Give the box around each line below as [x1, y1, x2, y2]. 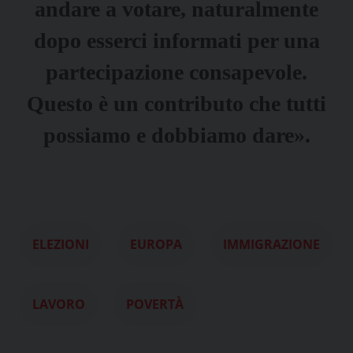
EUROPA [130, 236, 182, 253]
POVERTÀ [126, 295, 184, 313]
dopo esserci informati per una [33, 28, 320, 53]
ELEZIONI [32, 236, 89, 253]
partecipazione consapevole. [46, 60, 307, 84]
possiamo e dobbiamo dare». [43, 123, 310, 147]
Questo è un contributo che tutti [27, 91, 326, 116]
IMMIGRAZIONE [223, 236, 320, 253]
